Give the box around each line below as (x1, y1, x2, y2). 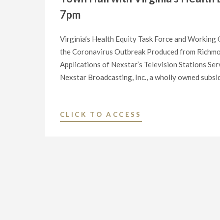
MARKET (141, 187, 180, 195)
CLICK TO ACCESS (60, 110, 142, 119)
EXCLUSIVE (141, 161, 192, 169)
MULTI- (141, 174, 175, 182)
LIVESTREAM (141, 199, 201, 208)
